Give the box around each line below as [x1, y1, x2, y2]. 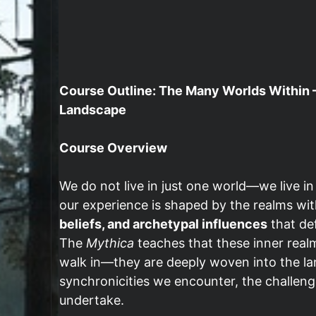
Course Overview [59, 140, 167, 155]
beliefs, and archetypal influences [59, 217, 267, 231]
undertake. [59, 293, 124, 308]
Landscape [59, 102, 126, 117]
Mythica [86, 236, 134, 250]
